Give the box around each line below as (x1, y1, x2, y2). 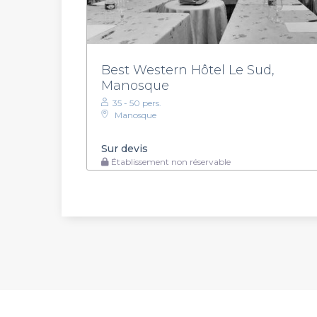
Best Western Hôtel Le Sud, (101, 62, 275, 78)
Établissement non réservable (109, 156, 231, 167)
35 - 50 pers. (113, 97, 161, 108)
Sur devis (101, 142, 148, 155)
